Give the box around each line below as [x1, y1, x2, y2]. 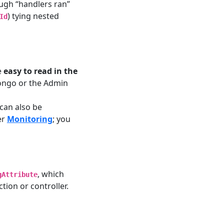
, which [37, 168, 64, 179]
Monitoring [6, 113, 52, 124]
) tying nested [7, 10, 59, 21]
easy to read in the [3, 65, 77, 76]
